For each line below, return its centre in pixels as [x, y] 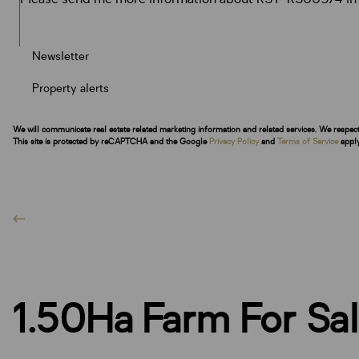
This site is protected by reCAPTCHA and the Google [111, 141]
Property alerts [71, 88]
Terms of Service [308, 141]
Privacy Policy [234, 141]
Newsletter [61, 56]
